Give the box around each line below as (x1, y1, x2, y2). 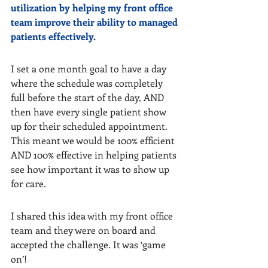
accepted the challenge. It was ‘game (11, 238, 168, 251)
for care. (11, 177, 46, 190)
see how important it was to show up (11, 163, 172, 175)
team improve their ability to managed (11, 16, 180, 28)
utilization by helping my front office (11, 1, 175, 14)
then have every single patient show (11, 105, 169, 118)
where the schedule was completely (11, 77, 165, 89)
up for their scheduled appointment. (11, 120, 170, 132)
